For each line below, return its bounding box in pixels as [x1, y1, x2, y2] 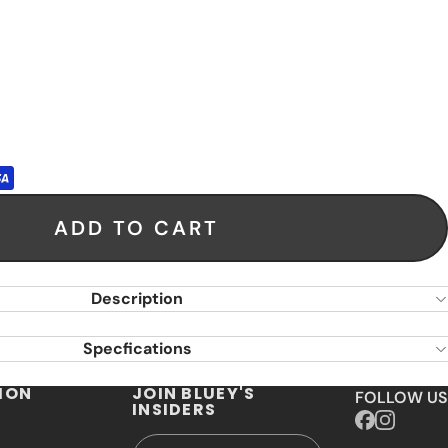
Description [91, 287, 184, 309]
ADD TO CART [53, 214, 219, 241]
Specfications [82, 337, 192, 359]
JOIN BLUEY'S [132, 381, 256, 405]
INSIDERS [132, 397, 217, 421]
